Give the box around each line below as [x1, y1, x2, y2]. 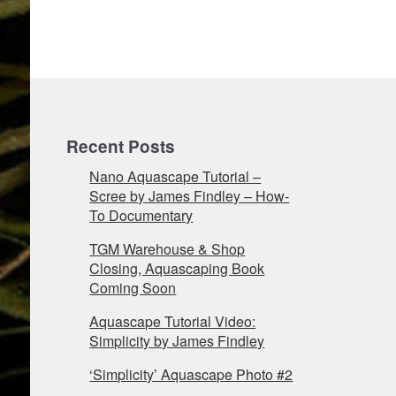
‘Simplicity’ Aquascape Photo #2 [89, 364, 293, 385]
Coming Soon [89, 278, 177, 299]
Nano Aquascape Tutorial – [89, 166, 262, 187]
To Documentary [89, 205, 194, 226]
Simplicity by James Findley [89, 331, 265, 352]
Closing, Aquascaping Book [89, 258, 265, 279]
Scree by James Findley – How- [89, 186, 290, 207]
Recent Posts [66, 134, 176, 159]
